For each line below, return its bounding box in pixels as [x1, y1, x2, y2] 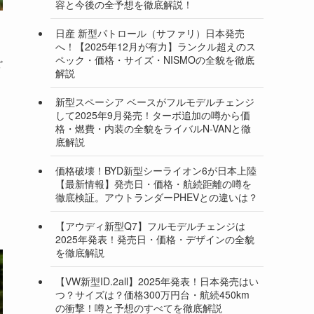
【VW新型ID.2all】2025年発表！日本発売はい [55, 273, 259, 288]
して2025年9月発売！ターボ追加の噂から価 [55, 107, 250, 122]
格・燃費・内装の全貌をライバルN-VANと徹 [55, 121, 251, 135]
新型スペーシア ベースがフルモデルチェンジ [55, 94, 254, 109]
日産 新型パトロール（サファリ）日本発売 [55, 25, 245, 40]
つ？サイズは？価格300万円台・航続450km [55, 287, 250, 301]
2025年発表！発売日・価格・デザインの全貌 [55, 231, 254, 246]
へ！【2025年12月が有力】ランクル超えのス [55, 39, 256, 53]
